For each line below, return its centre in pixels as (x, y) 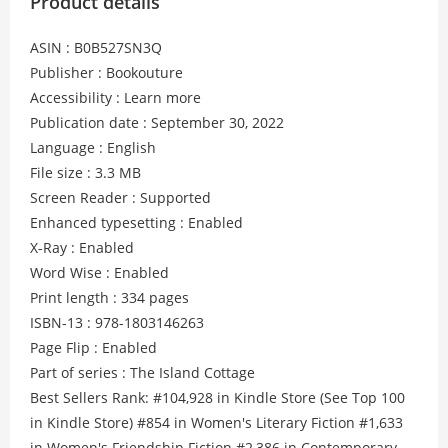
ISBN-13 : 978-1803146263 (117, 322)
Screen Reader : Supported (120, 197)
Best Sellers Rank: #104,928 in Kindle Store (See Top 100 (217, 397)
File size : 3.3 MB (85, 172)
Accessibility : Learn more (115, 97)
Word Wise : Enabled (99, 272)
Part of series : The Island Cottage (142, 372)
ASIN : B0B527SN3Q (96, 47)
